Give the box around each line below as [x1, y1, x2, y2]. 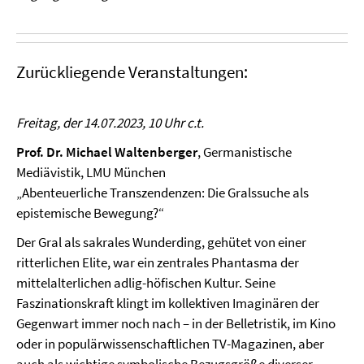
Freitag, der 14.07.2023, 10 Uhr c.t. [16, 113, 204, 132]
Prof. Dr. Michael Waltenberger [16, 142, 197, 161]
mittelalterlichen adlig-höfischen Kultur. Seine [16, 273, 275, 292]
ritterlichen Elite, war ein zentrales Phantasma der [16, 253, 299, 271]
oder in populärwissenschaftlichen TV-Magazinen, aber [16, 334, 324, 353]
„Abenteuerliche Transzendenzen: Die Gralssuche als [16, 183, 309, 201]
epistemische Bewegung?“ [16, 203, 164, 222]
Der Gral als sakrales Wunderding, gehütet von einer [16, 232, 306, 251]
